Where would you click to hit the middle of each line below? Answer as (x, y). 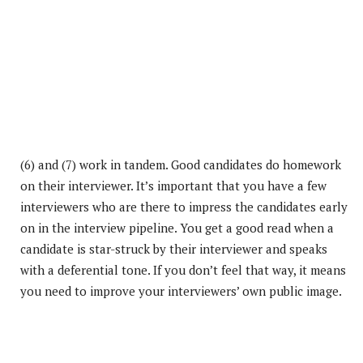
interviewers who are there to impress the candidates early (184, 206)
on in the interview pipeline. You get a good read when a (177, 227)
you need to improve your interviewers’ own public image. (181, 290)
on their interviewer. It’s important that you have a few (173, 185)
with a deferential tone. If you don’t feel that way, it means (183, 269)
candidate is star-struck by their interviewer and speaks (174, 248)
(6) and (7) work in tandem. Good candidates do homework (181, 164)
